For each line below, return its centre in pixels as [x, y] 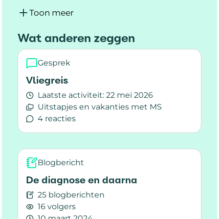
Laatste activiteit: [71, 95]
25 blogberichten [71, 195]
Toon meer [52, 12]
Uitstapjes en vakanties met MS [100, 107]
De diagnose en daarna [82, 180]
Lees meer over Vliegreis [76, 131]
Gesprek [54, 63]
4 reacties [57, 118]
